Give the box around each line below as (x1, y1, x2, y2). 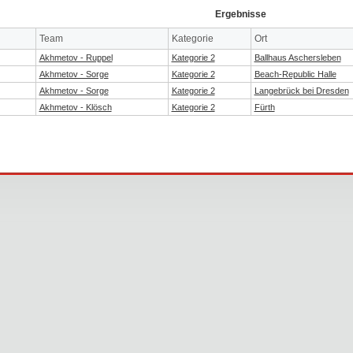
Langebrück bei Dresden (254, 85, 349, 95)
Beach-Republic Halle (254, 69, 336, 79)
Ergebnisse (214, 8, 266, 20)
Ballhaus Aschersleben (254, 52, 341, 62)
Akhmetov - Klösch (39, 102, 112, 112)
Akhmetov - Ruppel (39, 52, 113, 62)
